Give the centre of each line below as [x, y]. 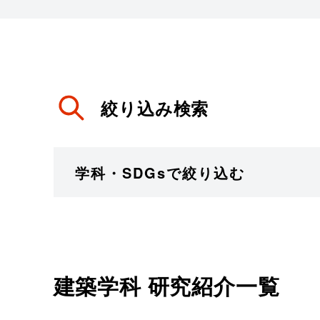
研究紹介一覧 [210, 285]
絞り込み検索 [155, 108]
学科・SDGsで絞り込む [160, 172]
